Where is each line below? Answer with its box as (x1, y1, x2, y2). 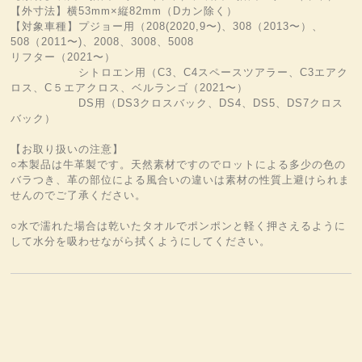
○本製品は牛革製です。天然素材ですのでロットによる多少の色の (11, 158, 347, 170)
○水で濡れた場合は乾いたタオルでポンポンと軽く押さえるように (11, 220, 347, 232)
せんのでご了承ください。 (11, 189, 147, 201)
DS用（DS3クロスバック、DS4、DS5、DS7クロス (11, 97, 344, 109)
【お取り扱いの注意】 (11, 143, 124, 155)
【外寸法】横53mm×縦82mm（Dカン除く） (11, 5, 238, 17)
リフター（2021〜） (11, 51, 116, 63)
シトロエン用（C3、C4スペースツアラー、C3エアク (11, 66, 349, 78)
